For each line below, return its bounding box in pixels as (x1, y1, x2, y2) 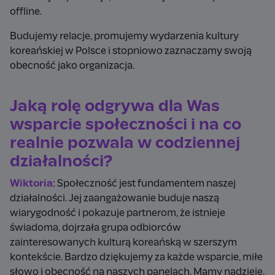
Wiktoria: (10, 179, 55, 188)
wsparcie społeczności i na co (10, 117, 241, 133)
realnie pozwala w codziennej (10, 136, 240, 151)
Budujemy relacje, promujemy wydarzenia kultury (10, 31, 239, 41)
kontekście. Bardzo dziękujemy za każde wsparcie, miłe (10, 252, 263, 262)
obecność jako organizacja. (10, 61, 134, 71)
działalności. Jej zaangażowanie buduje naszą (10, 193, 219, 203)
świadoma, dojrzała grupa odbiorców (10, 223, 181, 233)
